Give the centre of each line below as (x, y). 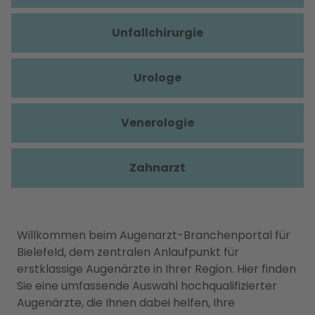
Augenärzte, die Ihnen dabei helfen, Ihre (126, 303)
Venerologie (157, 123)
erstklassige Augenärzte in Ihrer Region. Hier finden (156, 269)
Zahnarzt (157, 168)
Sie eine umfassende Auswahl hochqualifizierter (147, 286)
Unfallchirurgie (157, 33)
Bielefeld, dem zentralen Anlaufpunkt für (128, 252)
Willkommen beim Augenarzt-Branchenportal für (154, 235)
